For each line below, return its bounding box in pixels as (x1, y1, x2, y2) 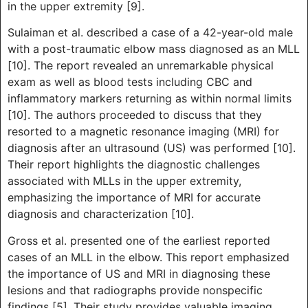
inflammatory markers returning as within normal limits (8, 91, 291, 106)
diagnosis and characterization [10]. (8, 207, 194, 221)
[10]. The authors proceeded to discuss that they (8, 108, 262, 122)
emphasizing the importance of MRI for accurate (8, 190, 261, 205)
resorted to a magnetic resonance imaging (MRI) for (8, 124, 279, 139)
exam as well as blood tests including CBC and (8, 75, 252, 89)
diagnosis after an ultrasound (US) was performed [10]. (8, 141, 296, 155)
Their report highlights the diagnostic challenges (8, 157, 260, 172)
